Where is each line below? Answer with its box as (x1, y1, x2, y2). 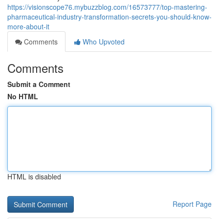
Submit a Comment (7, 79, 70, 89)
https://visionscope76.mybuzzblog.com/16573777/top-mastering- (7, 2, 207, 12)
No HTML (7, 91, 38, 101)
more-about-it (7, 22, 49, 31)
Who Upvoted (81, 37, 125, 46)
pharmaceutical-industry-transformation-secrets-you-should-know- (7, 12, 212, 22)
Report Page (173, 199, 212, 209)
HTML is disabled (7, 172, 61, 181)
